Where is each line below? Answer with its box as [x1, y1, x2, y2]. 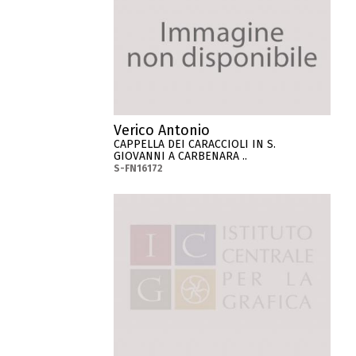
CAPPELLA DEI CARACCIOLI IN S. [114, 137, 277, 152]
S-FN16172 [114, 163, 164, 175]
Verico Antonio [114, 122, 211, 140]
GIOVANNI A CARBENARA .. [114, 149, 248, 164]
